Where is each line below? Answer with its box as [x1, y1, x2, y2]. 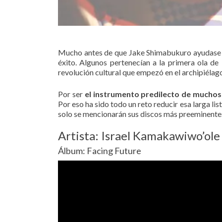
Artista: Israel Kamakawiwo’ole [58, 128, 220, 143]
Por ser [58, 89, 85, 99]
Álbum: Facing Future [58, 145, 141, 156]
